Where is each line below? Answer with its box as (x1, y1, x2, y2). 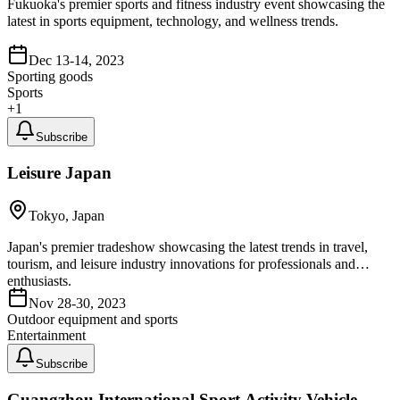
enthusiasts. (7, 273, 71, 289)
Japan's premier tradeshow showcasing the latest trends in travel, (7, 239, 368, 255)
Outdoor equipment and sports (7, 312, 178, 328)
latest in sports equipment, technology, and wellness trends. (7, 13, 338, 29)
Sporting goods (7, 69, 93, 84)
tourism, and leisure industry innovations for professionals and (7, 256, 355, 272)
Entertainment (7, 328, 86, 344)
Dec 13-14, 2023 (29, 53, 124, 68)
